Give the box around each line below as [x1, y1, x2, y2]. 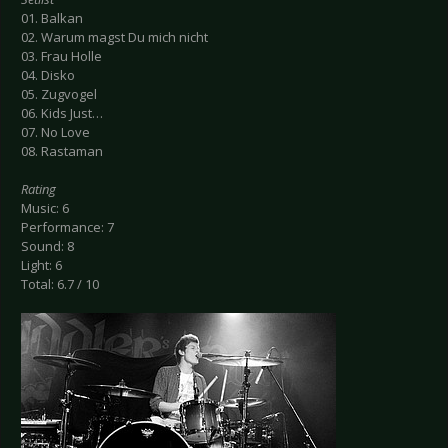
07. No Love [21, 123, 90, 142]
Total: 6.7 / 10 [21, 275, 99, 294]
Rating [21, 180, 56, 199]
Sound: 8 [21, 237, 74, 256]
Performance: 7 [21, 218, 114, 237]
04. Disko [21, 66, 75, 85]
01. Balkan [21, 9, 83, 28]
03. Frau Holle [21, 47, 102, 66]
